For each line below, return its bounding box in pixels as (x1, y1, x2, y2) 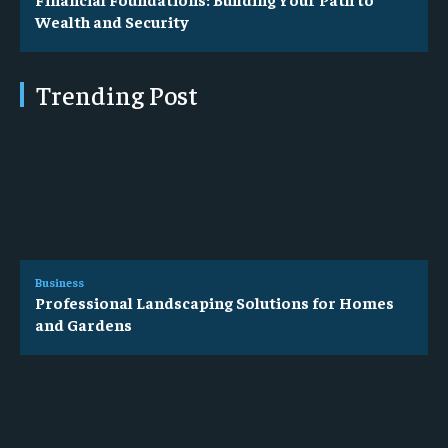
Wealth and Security (35, 10, 189, 31)
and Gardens (35, 314, 132, 335)
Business (35, 274, 84, 291)
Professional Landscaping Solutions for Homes (35, 292, 394, 313)
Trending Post (36, 77, 198, 111)
